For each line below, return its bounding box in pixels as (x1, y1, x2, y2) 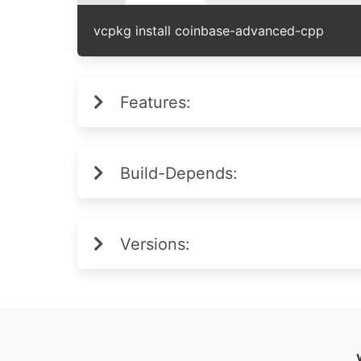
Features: (120, 93, 191, 112)
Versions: (120, 234, 190, 254)
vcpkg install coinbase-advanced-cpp (93, 23, 324, 39)
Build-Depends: (120, 164, 238, 183)
